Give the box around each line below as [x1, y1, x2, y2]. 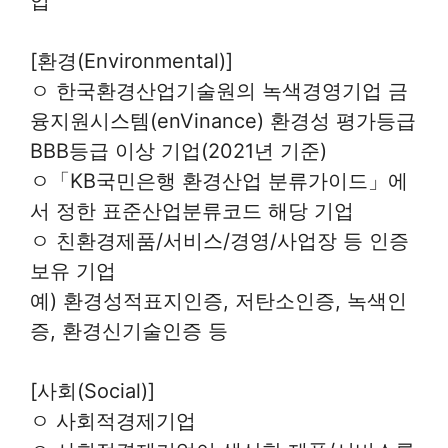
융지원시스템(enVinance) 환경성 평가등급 [30, 109, 416, 134]
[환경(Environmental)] [30, 49, 233, 74]
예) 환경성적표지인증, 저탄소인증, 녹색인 [30, 289, 407, 314]
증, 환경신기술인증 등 [30, 319, 228, 344]
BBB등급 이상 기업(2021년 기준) [30, 139, 327, 164]
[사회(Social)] [30, 379, 155, 404]
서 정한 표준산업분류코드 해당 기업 [30, 199, 354, 224]
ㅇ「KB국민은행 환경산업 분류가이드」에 [30, 169, 408, 194]
